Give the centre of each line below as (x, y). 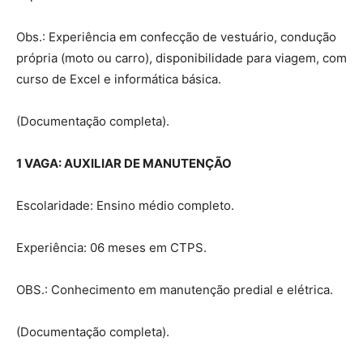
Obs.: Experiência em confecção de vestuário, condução (176, 36)
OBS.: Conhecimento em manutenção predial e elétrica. (175, 289)
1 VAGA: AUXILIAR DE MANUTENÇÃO (124, 163)
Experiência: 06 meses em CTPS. (111, 247)
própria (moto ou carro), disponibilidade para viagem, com (181, 58)
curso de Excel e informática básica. (119, 79)
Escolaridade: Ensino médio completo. (125, 205)
